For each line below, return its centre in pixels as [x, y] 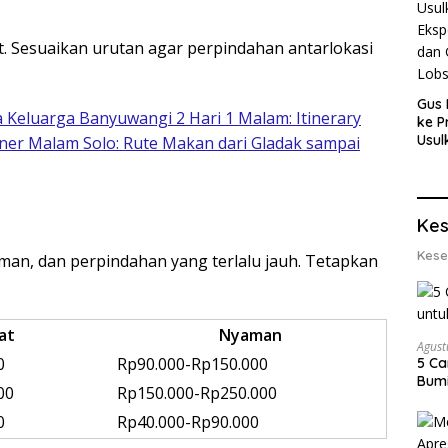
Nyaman [250, 335]
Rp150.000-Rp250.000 [197, 393]
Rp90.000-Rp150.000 [192, 364]
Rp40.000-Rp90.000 [188, 422]
